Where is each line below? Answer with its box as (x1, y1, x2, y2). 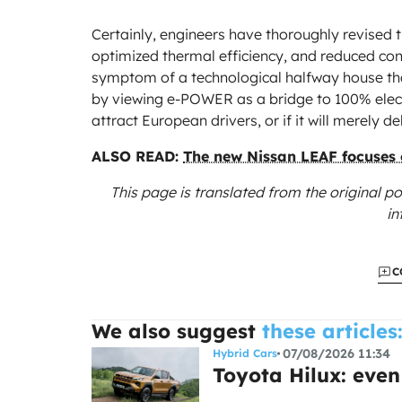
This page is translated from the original (110, 182, 384, 201)
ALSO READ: (92, 146, 183, 165)
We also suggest (92, 318, 256, 344)
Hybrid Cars (213, 345, 277, 360)
